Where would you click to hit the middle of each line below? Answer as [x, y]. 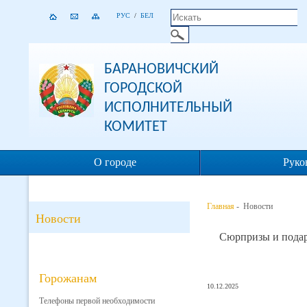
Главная [221, 206]
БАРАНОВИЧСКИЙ [161, 70]
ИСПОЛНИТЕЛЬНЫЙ [168, 108]
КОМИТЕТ [136, 127]
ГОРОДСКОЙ [143, 89]
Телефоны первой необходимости [97, 301]
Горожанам [68, 278]
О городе [115, 162]
